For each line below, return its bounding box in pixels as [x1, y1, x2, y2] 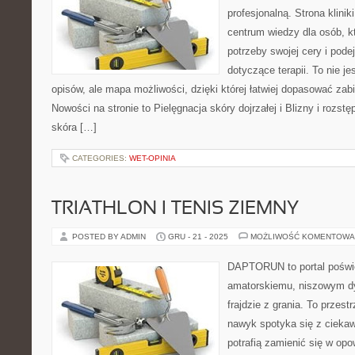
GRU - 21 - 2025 [168, 232, 228, 241]
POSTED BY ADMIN [72, 232, 148, 241]
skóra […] [52, 121, 97, 133]
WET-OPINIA [129, 154, 176, 162]
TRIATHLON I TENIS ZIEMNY [52, 200, 299, 218]
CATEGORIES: [72, 154, 129, 162]
